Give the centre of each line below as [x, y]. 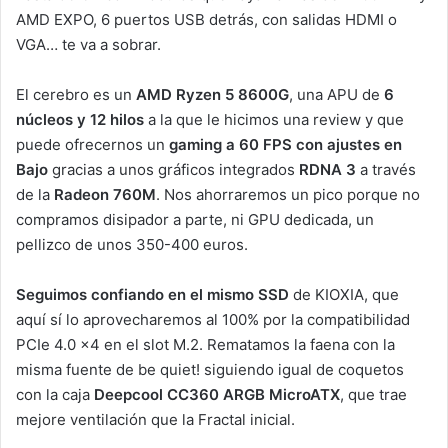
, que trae [373, 395]
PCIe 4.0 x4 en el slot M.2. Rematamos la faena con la [205, 345]
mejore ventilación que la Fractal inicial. [155, 420]
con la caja [55, 395]
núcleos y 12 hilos [80, 120]
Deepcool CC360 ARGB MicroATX [217, 395]
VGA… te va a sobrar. [88, 45]
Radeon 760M [105, 195]
